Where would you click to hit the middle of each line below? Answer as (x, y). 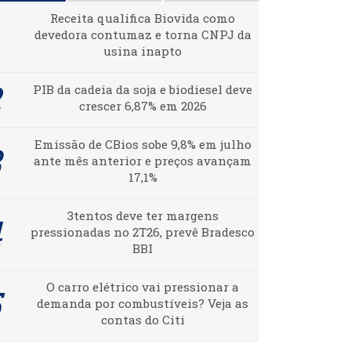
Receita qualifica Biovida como (143, 18)
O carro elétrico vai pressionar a (143, 287)
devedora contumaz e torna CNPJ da (143, 35)
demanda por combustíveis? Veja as (143, 304)
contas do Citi (143, 320)
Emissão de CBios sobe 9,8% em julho (143, 145)
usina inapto (143, 51)
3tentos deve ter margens (143, 216)
